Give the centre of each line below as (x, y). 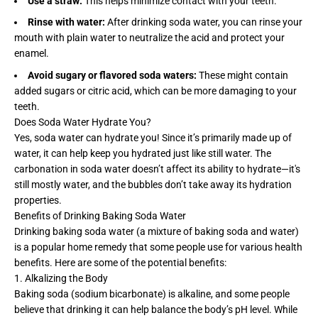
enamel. (32, 54)
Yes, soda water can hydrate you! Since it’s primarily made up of (153, 137)
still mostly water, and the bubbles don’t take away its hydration (153, 184)
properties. (38, 200)
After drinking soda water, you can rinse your (204, 22)
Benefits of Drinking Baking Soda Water (100, 215)
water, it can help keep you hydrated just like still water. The (143, 153)
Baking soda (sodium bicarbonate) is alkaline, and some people (152, 294)
